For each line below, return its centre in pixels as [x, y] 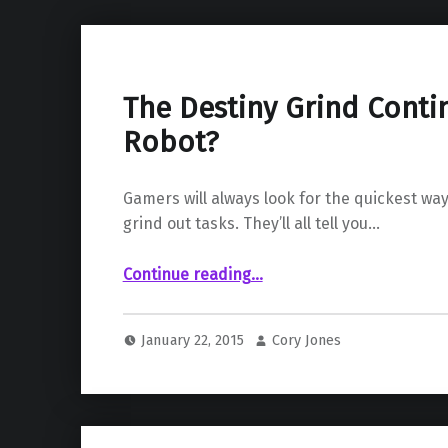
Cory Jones [307, 340]
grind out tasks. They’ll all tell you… [251, 223]
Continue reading [186, 274]
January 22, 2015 [195, 340]
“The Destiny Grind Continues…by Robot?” [278, 266]
